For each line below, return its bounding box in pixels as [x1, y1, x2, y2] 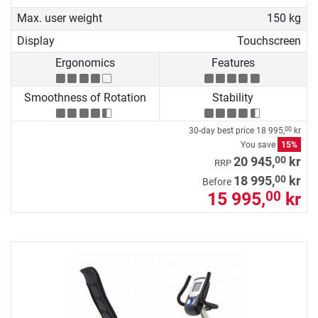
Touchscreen [236, 33, 301, 48]
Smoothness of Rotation [23, 90, 146, 104]
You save [241, 139, 278, 150]
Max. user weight [17, 11, 102, 26]
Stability [212, 90, 254, 104]
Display [17, 33, 55, 48]
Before [202, 175, 234, 188]
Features [211, 56, 255, 70]
